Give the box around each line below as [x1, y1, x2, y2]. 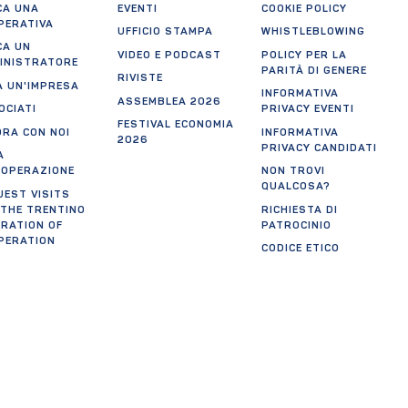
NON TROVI [261, 166, 326, 178]
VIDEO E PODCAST [117, 49, 221, 61]
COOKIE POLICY [261, 3, 348, 15]
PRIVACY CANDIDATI [261, 142, 378, 154]
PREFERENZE [261, 305, 335, 317]
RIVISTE [117, 73, 163, 85]
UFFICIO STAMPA [117, 26, 213, 38]
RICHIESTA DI [261, 204, 339, 216]
